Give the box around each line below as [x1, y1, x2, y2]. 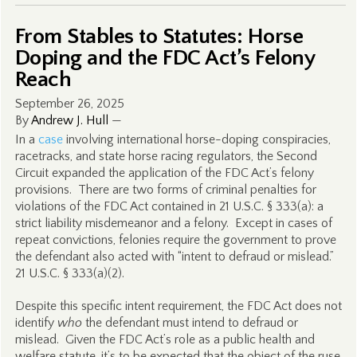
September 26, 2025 [14, 96, 124, 111]
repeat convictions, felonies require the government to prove [14, 233, 336, 247]
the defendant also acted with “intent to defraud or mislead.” [14, 249, 337, 264]
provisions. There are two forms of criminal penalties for [14, 182, 316, 197]
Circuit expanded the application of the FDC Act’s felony [14, 166, 314, 180]
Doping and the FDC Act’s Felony [14, 45, 316, 70]
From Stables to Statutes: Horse [14, 24, 304, 49]
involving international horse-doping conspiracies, [62, 132, 331, 147]
